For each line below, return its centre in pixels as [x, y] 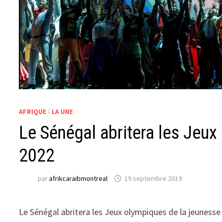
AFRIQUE [33, 111]
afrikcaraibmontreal [79, 179]
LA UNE [62, 111]
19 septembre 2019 [153, 179]
